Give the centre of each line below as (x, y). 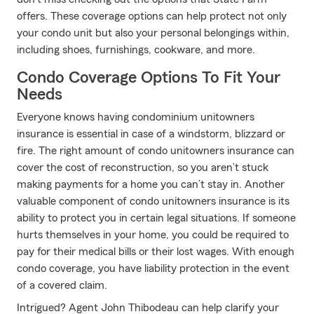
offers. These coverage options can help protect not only (152, 16)
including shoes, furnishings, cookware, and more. (136, 50)
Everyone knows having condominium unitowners (136, 117)
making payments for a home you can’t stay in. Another (151, 184)
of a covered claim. (62, 285)
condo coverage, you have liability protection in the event (153, 268)
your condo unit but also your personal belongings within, (153, 33)
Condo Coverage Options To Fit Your (149, 78)
